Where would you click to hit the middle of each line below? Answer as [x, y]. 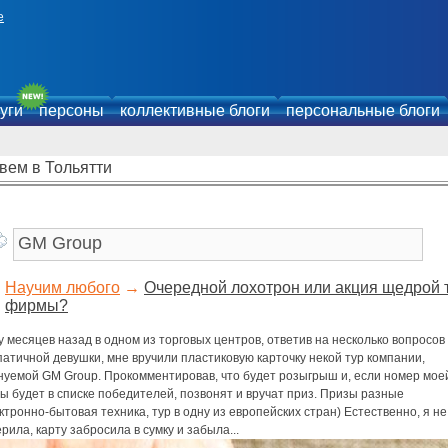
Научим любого [62, 287]
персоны [71, 110]
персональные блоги [363, 110]
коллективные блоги [195, 110]
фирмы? [36, 305]
